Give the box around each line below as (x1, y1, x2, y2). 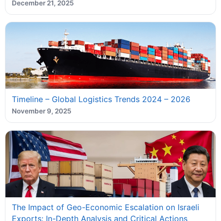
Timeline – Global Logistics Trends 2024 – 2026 (11, 94, 190, 104)
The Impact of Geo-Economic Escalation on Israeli (11, 202, 199, 213)
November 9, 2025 (11, 107, 72, 115)
